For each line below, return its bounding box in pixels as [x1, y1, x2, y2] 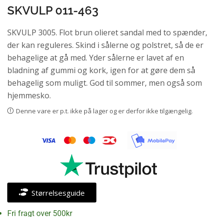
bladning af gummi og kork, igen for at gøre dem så [7, 64, 195, 76]
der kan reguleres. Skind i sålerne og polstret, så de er [7, 39, 203, 50]
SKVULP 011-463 [7, 3, 98, 17]
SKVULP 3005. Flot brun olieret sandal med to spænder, [7, 27, 207, 38]
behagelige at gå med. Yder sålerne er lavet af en [7, 52, 184, 63]
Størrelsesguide [31, 188, 85, 198]
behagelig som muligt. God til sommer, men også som [7, 77, 202, 88]
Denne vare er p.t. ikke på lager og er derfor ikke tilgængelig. [16, 106, 193, 115]
